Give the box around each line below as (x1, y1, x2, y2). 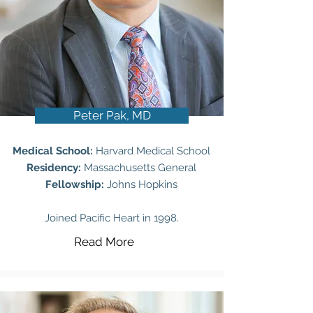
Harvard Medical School (93, 145, 210, 157)
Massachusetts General (81, 161, 196, 174)
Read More (74, 235, 134, 249)
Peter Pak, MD (73, 108, 151, 122)
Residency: (27, 161, 81, 174)
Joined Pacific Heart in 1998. (44, 212, 179, 224)
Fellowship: (45, 178, 107, 191)
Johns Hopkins (107, 178, 177, 191)
